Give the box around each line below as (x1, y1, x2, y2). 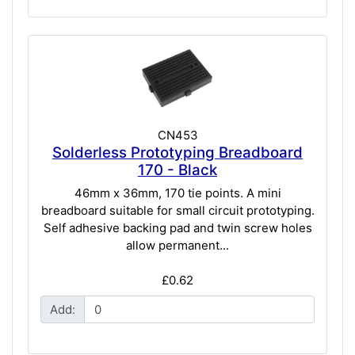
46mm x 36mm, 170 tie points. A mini (74, 185, 281, 201)
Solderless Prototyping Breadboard (52, 143, 303, 162)
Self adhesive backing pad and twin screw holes (43, 220, 312, 236)
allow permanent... (126, 238, 229, 254)
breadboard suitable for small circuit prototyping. (40, 203, 315, 219)
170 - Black (138, 160, 217, 179)
